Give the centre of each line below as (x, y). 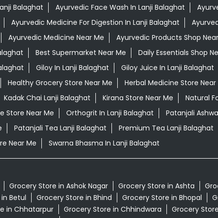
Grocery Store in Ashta (156, 186)
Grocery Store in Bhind (74, 198)
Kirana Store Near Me (138, 98)
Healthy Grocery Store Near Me (60, 83)
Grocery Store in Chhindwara (112, 209)
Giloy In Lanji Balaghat (72, 68)
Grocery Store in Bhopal (162, 198)
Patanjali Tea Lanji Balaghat (60, 128)
